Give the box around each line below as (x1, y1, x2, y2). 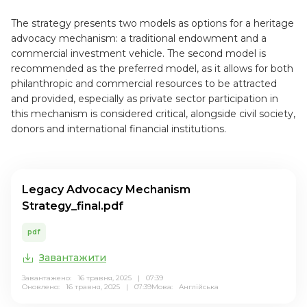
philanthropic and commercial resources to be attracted (11, 77, 277, 90)
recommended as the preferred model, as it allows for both (11, 62, 293, 75)
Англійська (179, 282, 219, 291)
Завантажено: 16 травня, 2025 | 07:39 (22, 273, 163, 282)
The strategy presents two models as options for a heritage (11, 17, 294, 29)
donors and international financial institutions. (11, 123, 226, 135)
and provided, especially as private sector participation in (11, 93, 278, 105)
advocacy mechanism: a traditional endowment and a (11, 32, 267, 45)
